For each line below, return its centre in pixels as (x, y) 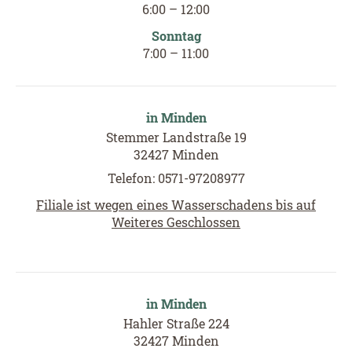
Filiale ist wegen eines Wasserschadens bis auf (176, 204)
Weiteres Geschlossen (176, 222)
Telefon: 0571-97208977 (176, 178)
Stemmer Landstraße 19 (176, 137)
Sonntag (176, 35)
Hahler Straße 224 (176, 323)
